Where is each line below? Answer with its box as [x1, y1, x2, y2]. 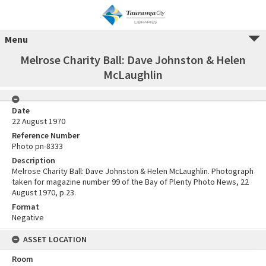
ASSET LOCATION [23, 234, 87, 245]
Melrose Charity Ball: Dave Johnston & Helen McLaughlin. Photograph [12, 166, 254, 176]
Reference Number [12, 130, 80, 141]
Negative [12, 212, 44, 223]
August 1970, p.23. [12, 187, 76, 198]
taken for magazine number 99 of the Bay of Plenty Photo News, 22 [12, 176, 249, 187]
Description [12, 155, 55, 166]
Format [12, 201, 39, 212]
